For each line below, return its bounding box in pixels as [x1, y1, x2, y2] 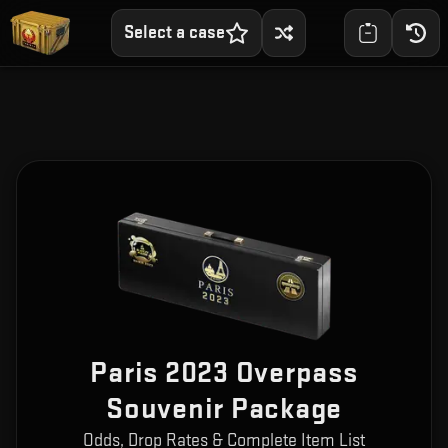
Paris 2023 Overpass [90, 355, 358, 392]
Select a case [123, 22, 225, 43]
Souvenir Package [106, 391, 342, 428]
